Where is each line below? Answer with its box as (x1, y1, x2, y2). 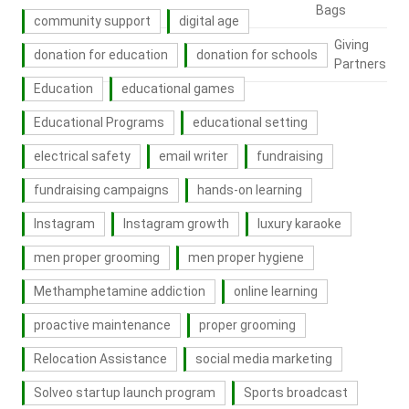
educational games (121, 81, 235, 97)
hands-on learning (196, 183, 302, 198)
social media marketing (194, 351, 332, 367)
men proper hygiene (187, 250, 304, 266)
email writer (158, 149, 228, 164)
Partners (333, 57, 386, 72)
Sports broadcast (243, 385, 348, 401)
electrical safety (33, 149, 131, 164)
